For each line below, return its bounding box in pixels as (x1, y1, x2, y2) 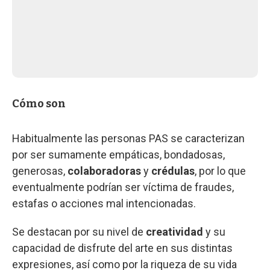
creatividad (146, 225, 206, 238)
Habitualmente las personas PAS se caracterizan (12, 131, 245, 145)
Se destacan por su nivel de (12, 225, 146, 238)
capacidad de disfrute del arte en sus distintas (12, 241, 233, 254)
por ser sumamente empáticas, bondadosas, (12, 148, 225, 161)
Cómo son (12, 96, 66, 110)
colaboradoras (67, 164, 143, 177)
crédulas (151, 164, 195, 177)
